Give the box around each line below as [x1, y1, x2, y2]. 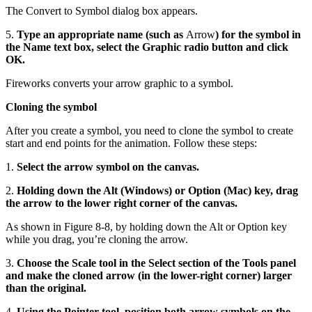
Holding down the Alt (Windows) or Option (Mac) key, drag [17, 184, 298, 196]
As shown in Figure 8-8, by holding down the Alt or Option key [6, 220, 287, 233]
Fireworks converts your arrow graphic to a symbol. [6, 77, 233, 89]
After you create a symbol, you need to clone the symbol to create [6, 124, 293, 136]
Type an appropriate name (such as [17, 28, 186, 40]
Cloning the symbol [6, 100, 97, 113]
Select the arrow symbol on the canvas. [17, 160, 199, 173]
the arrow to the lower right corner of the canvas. [6, 196, 237, 209]
